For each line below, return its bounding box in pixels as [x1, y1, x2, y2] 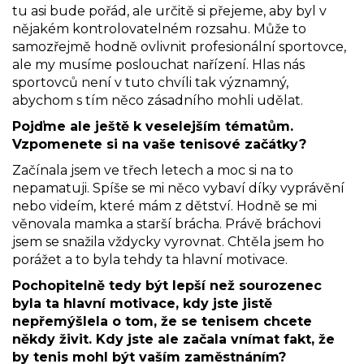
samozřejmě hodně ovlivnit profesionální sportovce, [12, 38, 346, 54]
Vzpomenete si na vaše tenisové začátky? [12, 136, 306, 152]
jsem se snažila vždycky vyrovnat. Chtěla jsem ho [12, 233, 324, 249]
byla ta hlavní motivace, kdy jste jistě [12, 295, 272, 311]
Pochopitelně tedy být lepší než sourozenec [12, 277, 322, 293]
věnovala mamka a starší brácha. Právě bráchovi [12, 215, 321, 232]
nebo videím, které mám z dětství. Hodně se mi [12, 197, 317, 214]
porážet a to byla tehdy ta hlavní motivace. [12, 251, 288, 267]
